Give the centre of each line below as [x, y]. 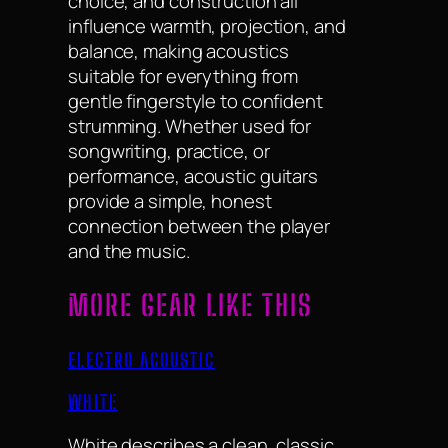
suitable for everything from [183, 75]
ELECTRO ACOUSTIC [141, 359]
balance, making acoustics [178, 50]
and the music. [129, 250]
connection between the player [199, 225]
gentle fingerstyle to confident [195, 100]
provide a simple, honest [170, 200]
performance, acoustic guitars [193, 175]
